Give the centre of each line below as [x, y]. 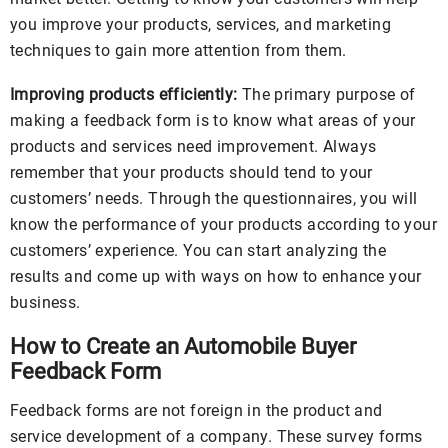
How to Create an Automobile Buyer [183, 347]
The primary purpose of [326, 95]
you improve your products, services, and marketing [200, 25]
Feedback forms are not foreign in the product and [196, 411]
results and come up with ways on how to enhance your [216, 277]
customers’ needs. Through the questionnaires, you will [214, 199]
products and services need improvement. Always [193, 147]
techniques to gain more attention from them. [178, 51]
